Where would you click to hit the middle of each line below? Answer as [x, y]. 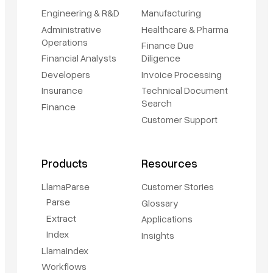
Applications [167, 219]
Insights [158, 235]
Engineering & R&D [80, 13]
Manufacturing [171, 13]
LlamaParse [66, 186]
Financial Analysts [79, 58]
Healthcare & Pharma [185, 29]
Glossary [160, 203]
